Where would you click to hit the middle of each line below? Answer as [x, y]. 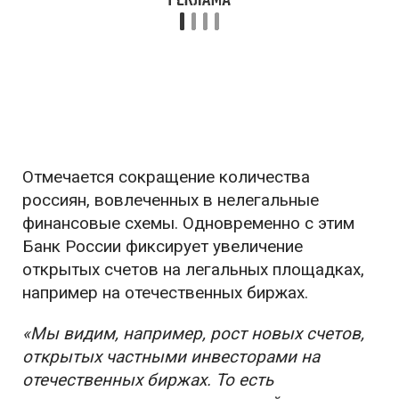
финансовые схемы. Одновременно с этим [188, 223]
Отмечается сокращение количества [166, 177]
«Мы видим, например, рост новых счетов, [193, 334]
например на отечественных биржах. [165, 293]
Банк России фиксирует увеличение [163, 246]
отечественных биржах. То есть [148, 380]
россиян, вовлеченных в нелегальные [171, 200]
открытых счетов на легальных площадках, [193, 269]
